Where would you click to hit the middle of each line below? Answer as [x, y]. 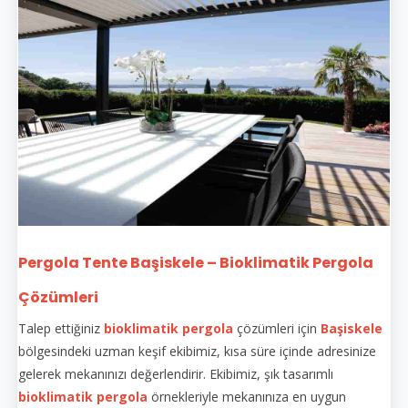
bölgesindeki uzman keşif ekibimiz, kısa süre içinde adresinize [197, 351]
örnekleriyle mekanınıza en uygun [247, 396]
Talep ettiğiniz [61, 328]
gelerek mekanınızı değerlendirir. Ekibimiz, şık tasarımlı [176, 373]
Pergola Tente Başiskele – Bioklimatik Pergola [196, 262]
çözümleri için [277, 328]
